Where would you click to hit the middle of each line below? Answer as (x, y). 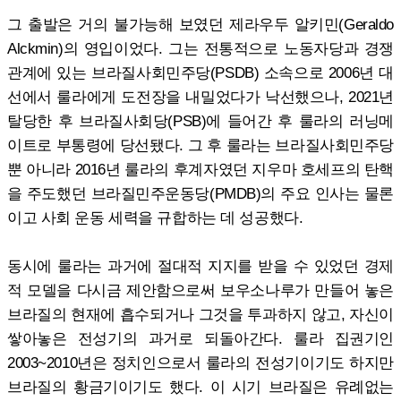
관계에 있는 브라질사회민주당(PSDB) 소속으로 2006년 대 (200, 72)
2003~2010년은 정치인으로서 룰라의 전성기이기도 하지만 (200, 362)
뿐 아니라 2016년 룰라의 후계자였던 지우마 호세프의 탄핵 (200, 169)
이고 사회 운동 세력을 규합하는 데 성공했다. (155, 217)
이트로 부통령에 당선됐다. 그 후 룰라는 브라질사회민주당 (200, 145)
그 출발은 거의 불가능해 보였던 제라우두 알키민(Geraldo (200, 24)
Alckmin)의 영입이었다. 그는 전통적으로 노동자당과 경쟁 (200, 48)
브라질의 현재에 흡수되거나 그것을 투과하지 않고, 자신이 (200, 314)
